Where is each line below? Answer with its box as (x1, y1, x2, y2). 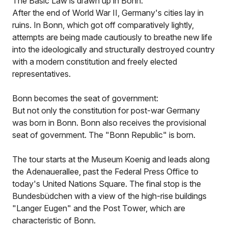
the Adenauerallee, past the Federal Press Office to (12, 166, 198, 177)
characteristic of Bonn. (12, 215, 96, 225)
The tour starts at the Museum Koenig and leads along (12, 154, 210, 164)
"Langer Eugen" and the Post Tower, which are (12, 203, 185, 213)
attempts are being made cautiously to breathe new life (12, 32, 212, 42)
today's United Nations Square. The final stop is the (12, 179, 201, 189)
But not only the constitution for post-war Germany (12, 105, 200, 116)
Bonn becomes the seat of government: (12, 93, 158, 103)
